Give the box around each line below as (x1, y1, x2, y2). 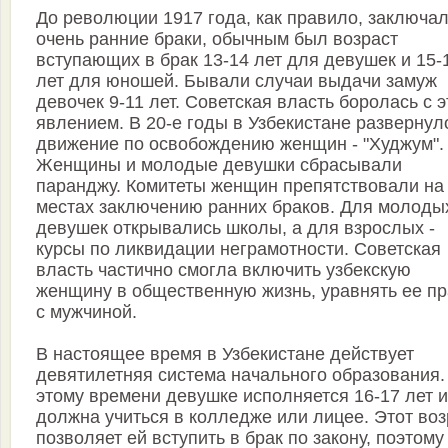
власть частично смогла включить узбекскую (36, 260, 411, 281)
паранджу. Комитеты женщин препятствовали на (36, 176, 444, 197)
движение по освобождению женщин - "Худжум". (36, 134, 444, 155)
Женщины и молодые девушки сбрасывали (36, 155, 402, 176)
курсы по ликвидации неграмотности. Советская (36, 239, 441, 260)
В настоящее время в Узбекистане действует (36, 344, 414, 365)
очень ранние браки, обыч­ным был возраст (36, 29, 398, 50)
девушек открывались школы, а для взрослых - (36, 218, 435, 239)
